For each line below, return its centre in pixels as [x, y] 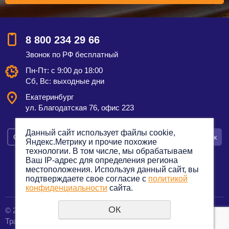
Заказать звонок [190, 137]
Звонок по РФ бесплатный [72, 54]
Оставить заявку [121, 137]
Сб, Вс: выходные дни [65, 81]
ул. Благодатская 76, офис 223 [80, 107]
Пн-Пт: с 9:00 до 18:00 [64, 70]
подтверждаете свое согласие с [87, 179]
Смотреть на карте [44, 137]
